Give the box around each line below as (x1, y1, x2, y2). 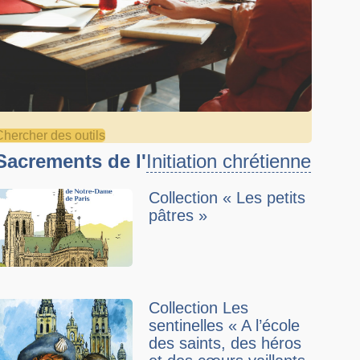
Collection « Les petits (149, 189, 306, 207)
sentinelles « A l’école (149, 317, 301, 335)
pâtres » (149, 207, 208, 225)
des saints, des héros (149, 334, 302, 353)
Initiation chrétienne (146, 150, 312, 173)
